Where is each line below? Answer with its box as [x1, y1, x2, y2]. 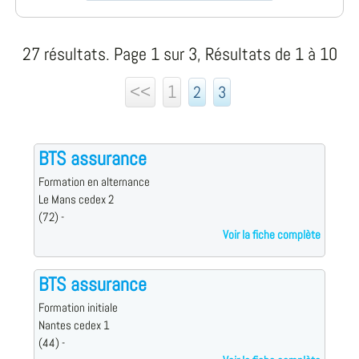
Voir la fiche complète [223, 227, 321, 244]
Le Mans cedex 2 [38, 192, 114, 208]
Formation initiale [38, 300, 118, 317]
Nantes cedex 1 [38, 317, 110, 334]
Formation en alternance [38, 174, 150, 191]
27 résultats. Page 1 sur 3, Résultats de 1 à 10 [22, 43, 337, 66]
